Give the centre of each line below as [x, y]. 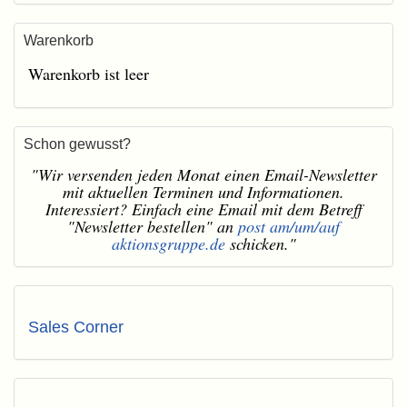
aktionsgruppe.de [168, 244]
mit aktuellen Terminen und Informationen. [203, 192]
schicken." [260, 244]
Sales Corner [76, 328]
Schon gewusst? [77, 144]
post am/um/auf [289, 227]
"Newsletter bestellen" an [153, 227]
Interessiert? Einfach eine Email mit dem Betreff [203, 209]
